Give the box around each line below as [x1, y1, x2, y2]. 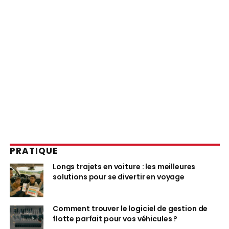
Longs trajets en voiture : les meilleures [53, 162, 196, 172]
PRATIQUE [10, 145, 58, 157]
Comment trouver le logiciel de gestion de [53, 203, 208, 214]
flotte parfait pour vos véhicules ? [53, 214, 178, 224]
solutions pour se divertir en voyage [53, 172, 185, 182]
